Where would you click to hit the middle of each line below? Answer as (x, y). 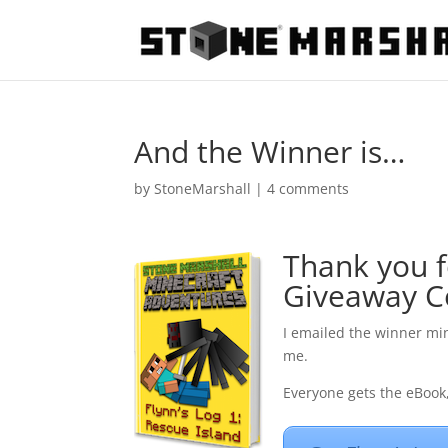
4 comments (308, 188)
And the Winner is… (270, 151)
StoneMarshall (203, 188)
